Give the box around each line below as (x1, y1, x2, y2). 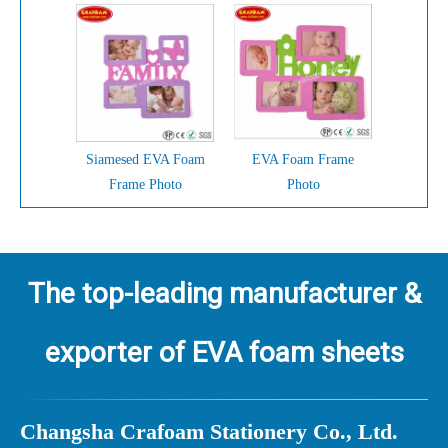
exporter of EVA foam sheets (44, 336, 404, 369)
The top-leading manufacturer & (27, 277, 421, 310)
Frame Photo (108, 177, 182, 192)
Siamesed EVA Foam (85, 152, 205, 167)
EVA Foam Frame (252, 152, 354, 167)
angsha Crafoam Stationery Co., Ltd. (48, 419, 398, 444)
